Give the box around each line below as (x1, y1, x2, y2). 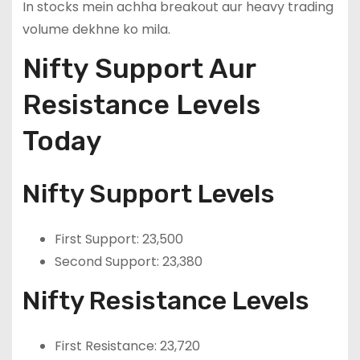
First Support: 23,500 (54, 230, 183, 249)
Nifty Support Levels (22, 178, 275, 210)
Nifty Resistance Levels (22, 285, 309, 317)
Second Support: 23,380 (54, 252, 202, 272)
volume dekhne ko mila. (22, 19, 170, 39)
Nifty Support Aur (22, 52, 256, 86)
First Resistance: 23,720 (54, 337, 200, 356)
